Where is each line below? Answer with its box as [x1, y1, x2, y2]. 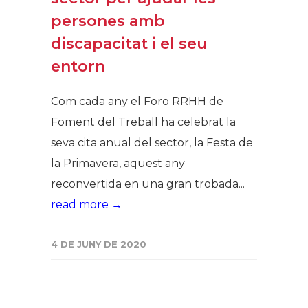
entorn [51, 57, 105, 76]
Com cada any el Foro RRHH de [51, 95, 223, 109]
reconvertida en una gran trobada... [51, 177, 245, 191]
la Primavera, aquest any [51, 157, 185, 170]
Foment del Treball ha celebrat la [51, 115, 236, 129]
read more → [51, 198, 122, 212]
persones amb [51, 12, 165, 31]
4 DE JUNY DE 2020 [51, 239, 146, 250]
